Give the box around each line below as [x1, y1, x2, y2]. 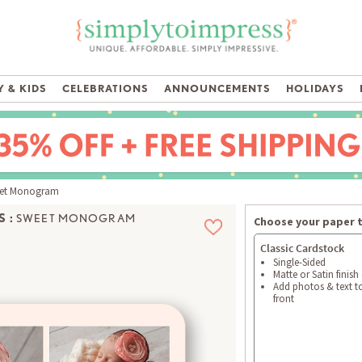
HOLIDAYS [285, 82, 345, 95]
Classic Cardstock [260, 241, 344, 256]
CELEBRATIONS [61, 82, 149, 95]
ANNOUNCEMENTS [163, 82, 271, 95]
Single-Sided [273, 255, 326, 270]
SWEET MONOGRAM [16, 212, 136, 225]
